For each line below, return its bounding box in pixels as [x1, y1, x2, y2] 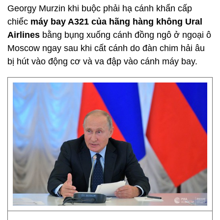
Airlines [7, 30, 40, 40]
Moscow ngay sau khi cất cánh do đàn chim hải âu [7, 43, 205, 53]
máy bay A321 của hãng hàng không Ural [30, 17, 202, 27]
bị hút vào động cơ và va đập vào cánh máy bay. [7, 56, 197, 66]
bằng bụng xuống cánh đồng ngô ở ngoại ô [40, 30, 211, 40]
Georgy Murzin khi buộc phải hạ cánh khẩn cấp [7, 3, 192, 13]
